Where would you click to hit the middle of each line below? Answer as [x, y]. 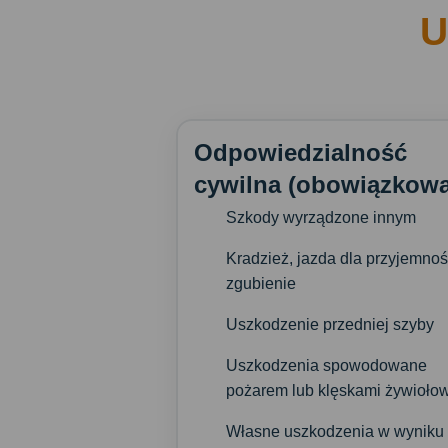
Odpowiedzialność [300, 152]
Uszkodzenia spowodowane [326, 365]
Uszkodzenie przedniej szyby [330, 324]
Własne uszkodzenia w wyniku [335, 431]
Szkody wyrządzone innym [321, 217]
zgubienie [261, 283]
